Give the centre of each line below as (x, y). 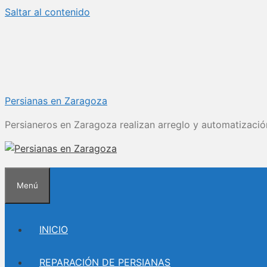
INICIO (54, 229)
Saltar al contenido (47, 12)
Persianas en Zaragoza (56, 101)
